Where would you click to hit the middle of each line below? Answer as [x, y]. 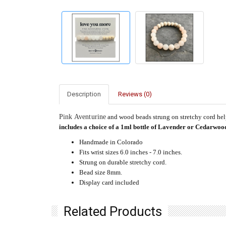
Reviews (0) [135, 94]
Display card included [109, 182]
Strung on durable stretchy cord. [123, 162]
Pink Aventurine [83, 117]
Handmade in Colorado [111, 142]
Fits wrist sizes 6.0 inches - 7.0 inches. [131, 152]
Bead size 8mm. [101, 172]
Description [84, 94]
